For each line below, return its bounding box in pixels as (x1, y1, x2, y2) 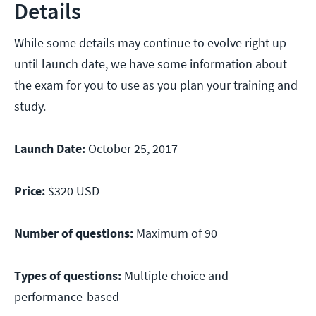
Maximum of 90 (133, 225, 217, 242)
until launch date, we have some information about (14, 56, 287, 73)
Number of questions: (14, 225, 133, 242)
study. (14, 98, 46, 115)
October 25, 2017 (85, 140, 178, 157)
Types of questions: (14, 267, 121, 284)
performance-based (14, 288, 119, 305)
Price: (14, 183, 48, 200)
